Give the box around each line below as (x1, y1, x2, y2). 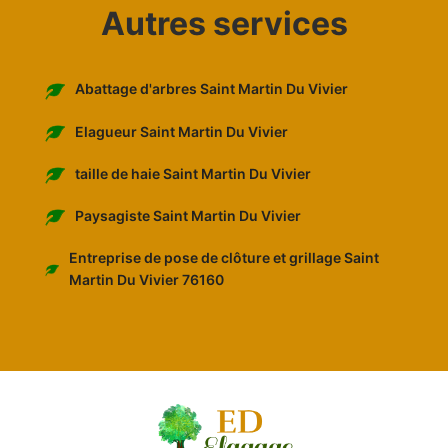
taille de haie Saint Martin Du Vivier (75, 164, 311, 182)
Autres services (100, 4, 348, 44)
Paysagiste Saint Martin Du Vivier (75, 207, 301, 225)
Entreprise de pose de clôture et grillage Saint (69, 249, 380, 267)
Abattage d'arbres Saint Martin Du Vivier (75, 80, 348, 98)
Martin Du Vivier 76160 (69, 271, 225, 289)
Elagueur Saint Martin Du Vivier (75, 122, 288, 140)
